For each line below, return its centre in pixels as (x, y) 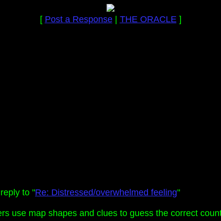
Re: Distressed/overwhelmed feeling (106, 192)
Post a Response (78, 19)
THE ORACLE (148, 19)
